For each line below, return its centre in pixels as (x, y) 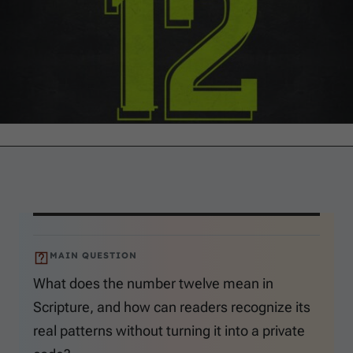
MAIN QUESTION (93, 256)
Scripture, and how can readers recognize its (172, 307)
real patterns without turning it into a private (169, 331)
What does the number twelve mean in (153, 284)
